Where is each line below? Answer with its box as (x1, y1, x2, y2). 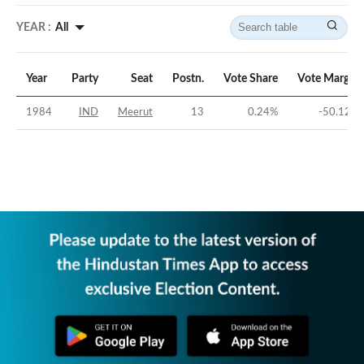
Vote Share (223, 73, 278, 85)
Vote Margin (297, 73, 359, 85)
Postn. (172, 73, 204, 85)
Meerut (118, 107, 153, 119)
